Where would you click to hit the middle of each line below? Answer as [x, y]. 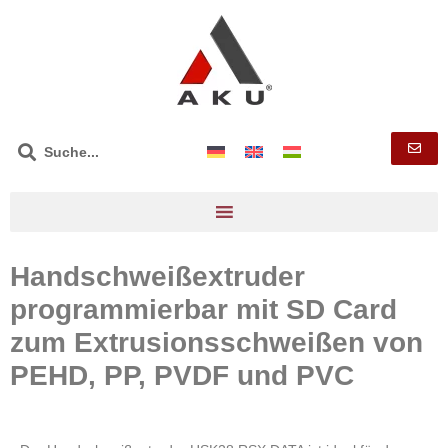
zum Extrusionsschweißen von [216, 343]
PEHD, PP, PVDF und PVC [182, 376]
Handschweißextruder [157, 277]
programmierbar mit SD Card [203, 310]
